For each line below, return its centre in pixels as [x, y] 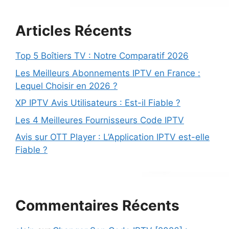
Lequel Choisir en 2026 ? [66, 86]
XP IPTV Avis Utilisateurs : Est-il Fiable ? [98, 103]
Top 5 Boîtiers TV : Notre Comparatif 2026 [102, 56]
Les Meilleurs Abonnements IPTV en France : [108, 73]
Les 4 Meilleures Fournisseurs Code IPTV [100, 120]
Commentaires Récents [97, 206]
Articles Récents [74, 31]
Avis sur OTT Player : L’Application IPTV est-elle [112, 137]
